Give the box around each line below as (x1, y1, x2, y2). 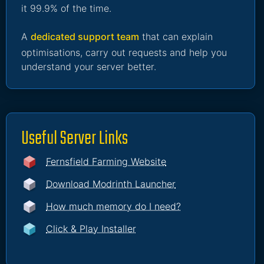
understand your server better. (21, 61, 156, 72)
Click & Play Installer (46, 223, 136, 235)
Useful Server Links (21, 124, 128, 154)
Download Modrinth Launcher (46, 178, 176, 190)
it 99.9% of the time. (21, 2, 111, 14)
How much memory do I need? (46, 200, 181, 212)
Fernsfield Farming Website (46, 156, 166, 167)
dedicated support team (31, 31, 139, 42)
